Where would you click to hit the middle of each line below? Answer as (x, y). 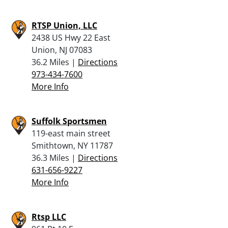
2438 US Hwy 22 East (71, 37)
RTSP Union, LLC (64, 25)
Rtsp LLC (49, 217)
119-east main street (71, 133)
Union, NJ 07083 (62, 50)
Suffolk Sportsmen (69, 121)
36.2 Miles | (55, 62)
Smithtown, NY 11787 (72, 145)
